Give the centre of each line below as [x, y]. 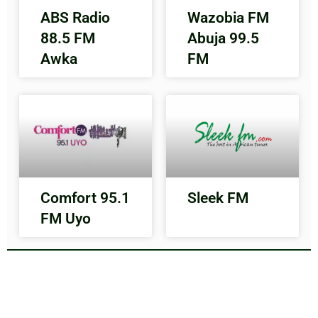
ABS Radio [76, 17]
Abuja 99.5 [223, 38]
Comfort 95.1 [86, 198]
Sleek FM [218, 198]
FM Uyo [66, 218]
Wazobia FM [228, 17]
